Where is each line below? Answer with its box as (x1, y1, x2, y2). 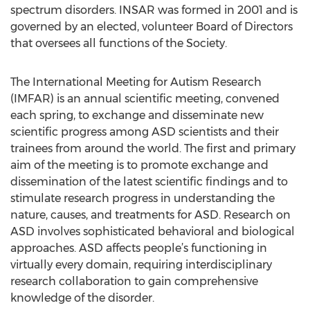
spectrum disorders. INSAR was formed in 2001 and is (10, 3, 298, 17)
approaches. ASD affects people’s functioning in (10, 241, 267, 255)
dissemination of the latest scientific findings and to (10, 175, 288, 188)
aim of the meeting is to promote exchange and (10, 158, 268, 172)
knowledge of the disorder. (10, 291, 154, 304)
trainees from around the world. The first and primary (10, 142, 295, 155)
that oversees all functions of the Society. (10, 37, 227, 50)
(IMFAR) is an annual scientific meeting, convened (10, 92, 280, 105)
